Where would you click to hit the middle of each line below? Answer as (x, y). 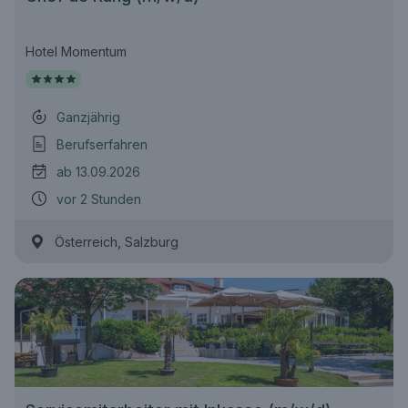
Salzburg (152, 242)
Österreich (86, 242)
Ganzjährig (88, 117)
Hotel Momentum (76, 51)
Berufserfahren (102, 144)
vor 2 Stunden (99, 199)
